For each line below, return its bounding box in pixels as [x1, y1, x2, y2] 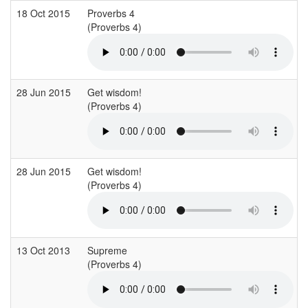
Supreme [87, 243, 127, 257]
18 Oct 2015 [16, 5, 73, 20]
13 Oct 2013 [16, 243, 73, 257]
